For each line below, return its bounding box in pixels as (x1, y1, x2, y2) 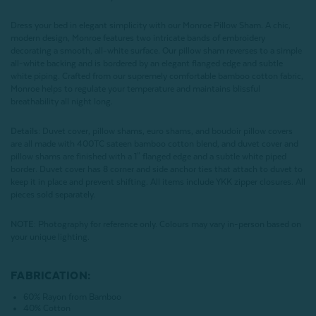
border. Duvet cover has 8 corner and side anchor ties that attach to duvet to (11, 164, 303, 175)
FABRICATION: (11, 269, 90, 283)
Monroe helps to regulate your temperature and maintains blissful (11, 84, 260, 95)
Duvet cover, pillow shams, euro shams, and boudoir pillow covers (42, 126, 293, 137)
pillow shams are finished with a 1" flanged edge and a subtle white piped (11, 152, 286, 162)
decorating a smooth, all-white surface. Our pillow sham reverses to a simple (11, 46, 302, 56)
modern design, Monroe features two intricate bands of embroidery (11, 33, 265, 44)
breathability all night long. (11, 97, 115, 107)
